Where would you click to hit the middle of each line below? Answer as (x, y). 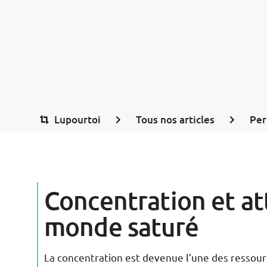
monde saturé (121, 226)
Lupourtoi (77, 119)
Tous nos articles (175, 119)
